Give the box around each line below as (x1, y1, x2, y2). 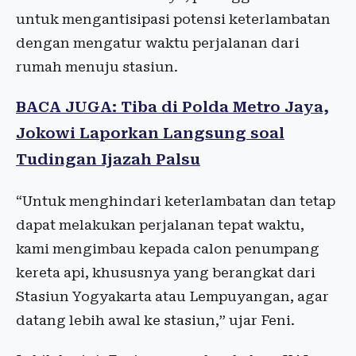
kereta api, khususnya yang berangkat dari (16, 265, 315, 281)
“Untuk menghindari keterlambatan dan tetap (16, 193, 335, 209)
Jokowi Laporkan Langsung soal (16, 125, 284, 142)
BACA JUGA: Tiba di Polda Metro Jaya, (16, 99, 329, 116)
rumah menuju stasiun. (16, 59, 178, 75)
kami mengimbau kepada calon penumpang (16, 241, 319, 257)
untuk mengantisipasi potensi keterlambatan (16, 11, 331, 27)
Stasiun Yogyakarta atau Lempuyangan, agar (16, 288, 329, 304)
